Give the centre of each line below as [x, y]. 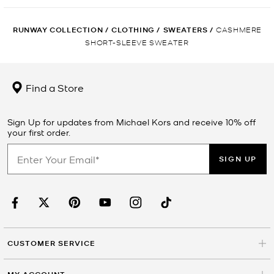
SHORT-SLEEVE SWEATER [137, 42]
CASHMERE [239, 29]
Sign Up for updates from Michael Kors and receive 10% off [131, 122]
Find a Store [54, 88]
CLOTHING [133, 30]
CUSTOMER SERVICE [51, 243]
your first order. [39, 132]
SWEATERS [185, 30]
